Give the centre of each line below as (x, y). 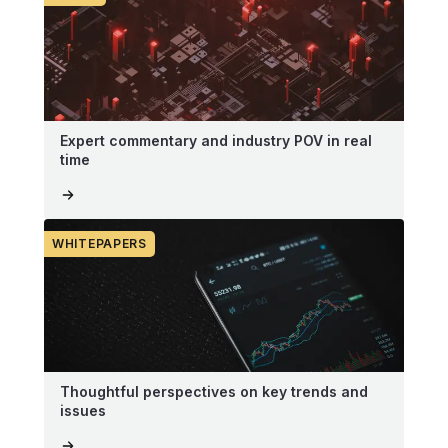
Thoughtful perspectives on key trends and (214, 391)
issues (83, 410)
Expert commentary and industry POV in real (216, 140)
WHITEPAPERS (99, 243)
